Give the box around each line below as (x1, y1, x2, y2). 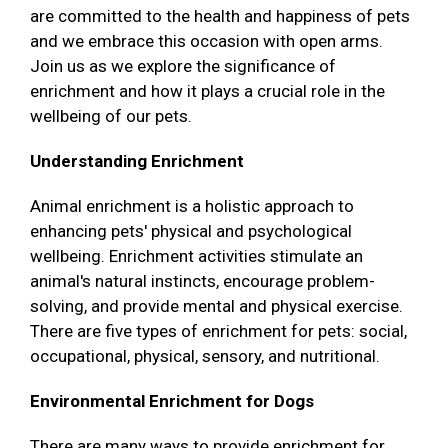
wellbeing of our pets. (30, 105, 192, 126)
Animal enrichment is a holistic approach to (30, 195, 354, 216)
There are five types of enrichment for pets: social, (30, 320, 407, 341)
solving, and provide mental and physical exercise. (30, 295, 403, 316)
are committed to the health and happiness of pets (30, 5, 410, 26)
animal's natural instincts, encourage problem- (30, 270, 375, 291)
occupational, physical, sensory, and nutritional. (30, 345, 384, 366)
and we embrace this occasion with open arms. (30, 30, 383, 51)
